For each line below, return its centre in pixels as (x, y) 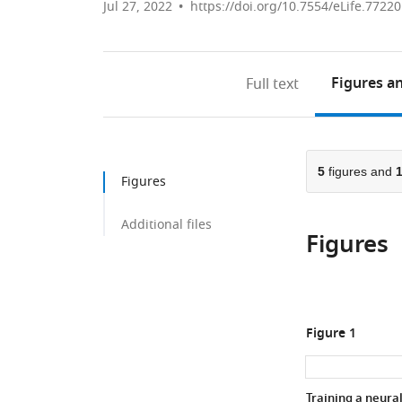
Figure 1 (331, 334)
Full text (273, 84)
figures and (360, 171)
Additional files (166, 225)
